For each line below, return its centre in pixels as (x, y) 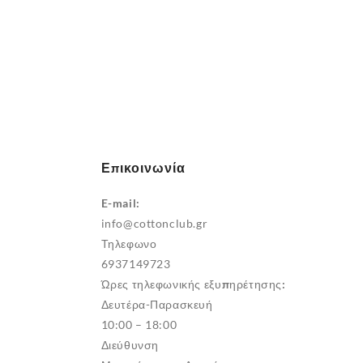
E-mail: (120, 203)
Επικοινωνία (143, 168)
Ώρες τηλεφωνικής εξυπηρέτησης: (193, 284)
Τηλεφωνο (129, 244)
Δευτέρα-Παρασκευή (157, 305)
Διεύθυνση (130, 345)
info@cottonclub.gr (154, 224)
